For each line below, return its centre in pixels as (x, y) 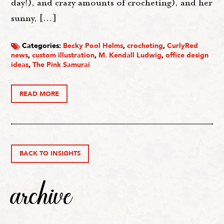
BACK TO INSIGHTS (50, 154)
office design (187, 55)
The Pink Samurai (61, 65)
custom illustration (63, 55)
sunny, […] (34, 18)
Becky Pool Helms (93, 46)
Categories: (42, 46)
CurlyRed (183, 46)
